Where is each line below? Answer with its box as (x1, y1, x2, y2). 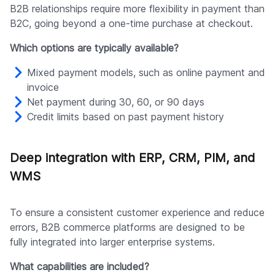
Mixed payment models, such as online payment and (27, 66, 265, 79)
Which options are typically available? (10, 42, 179, 55)
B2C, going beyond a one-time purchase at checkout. (10, 17, 253, 30)
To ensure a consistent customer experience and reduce (10, 206, 265, 219)
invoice (27, 81, 59, 94)
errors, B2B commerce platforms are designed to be (10, 221, 245, 234)
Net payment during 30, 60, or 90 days (27, 96, 204, 109)
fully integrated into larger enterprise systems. (10, 236, 215, 249)
